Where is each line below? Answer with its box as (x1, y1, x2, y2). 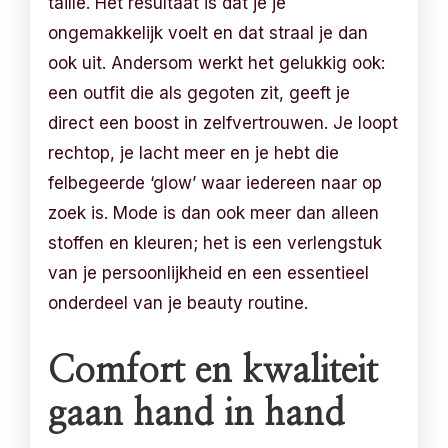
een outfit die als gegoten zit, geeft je (48, 82, 351, 103)
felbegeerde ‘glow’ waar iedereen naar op (48, 172, 383, 193)
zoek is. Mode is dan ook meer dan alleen (48, 202, 380, 223)
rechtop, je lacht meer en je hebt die (48, 142, 340, 163)
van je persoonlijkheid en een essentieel (48, 262, 370, 283)
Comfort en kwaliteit (48, 352, 379, 389)
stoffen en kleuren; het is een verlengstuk (48, 232, 383, 253)
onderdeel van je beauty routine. (48, 292, 309, 313)
